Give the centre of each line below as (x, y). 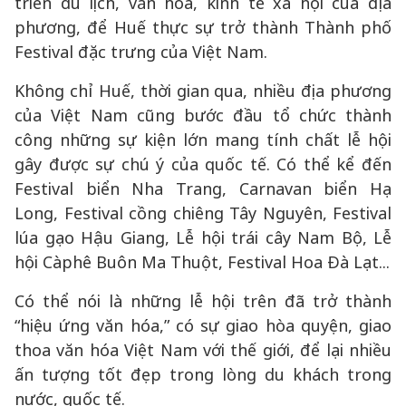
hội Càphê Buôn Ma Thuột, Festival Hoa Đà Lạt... (202, 262)
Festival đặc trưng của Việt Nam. (141, 52)
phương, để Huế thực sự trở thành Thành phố (203, 27)
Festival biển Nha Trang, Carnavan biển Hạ (203, 188)
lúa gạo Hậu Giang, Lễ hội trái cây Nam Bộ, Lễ (203, 237)
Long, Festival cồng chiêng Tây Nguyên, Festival (203, 213)
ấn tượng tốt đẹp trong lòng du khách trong (203, 374)
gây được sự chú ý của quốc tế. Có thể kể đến (203, 164)
